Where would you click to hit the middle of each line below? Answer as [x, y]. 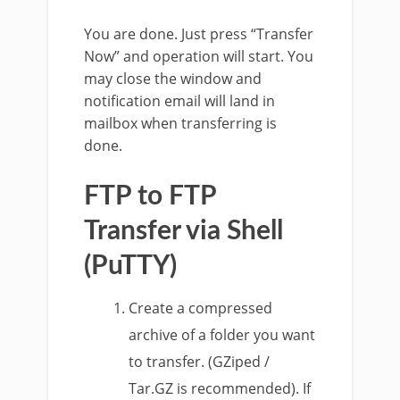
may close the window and [173, 78]
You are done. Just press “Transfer [199, 33]
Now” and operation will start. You [199, 56]
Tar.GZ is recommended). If [220, 388]
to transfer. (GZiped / [200, 361]
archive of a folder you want [222, 334]
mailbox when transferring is [180, 123]
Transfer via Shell [183, 231]
